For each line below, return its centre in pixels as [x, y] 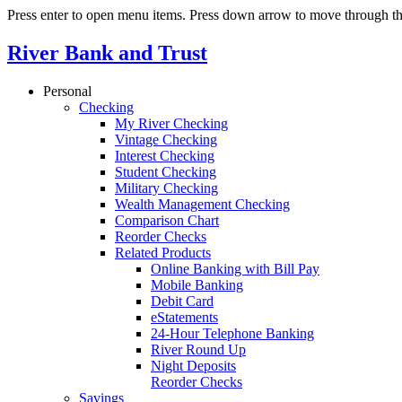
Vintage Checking [166, 139]
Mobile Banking [197, 284]
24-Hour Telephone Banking [232, 333]
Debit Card [182, 301]
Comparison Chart [167, 220]
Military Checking [166, 188]
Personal [67, 91]
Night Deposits [193, 365]
